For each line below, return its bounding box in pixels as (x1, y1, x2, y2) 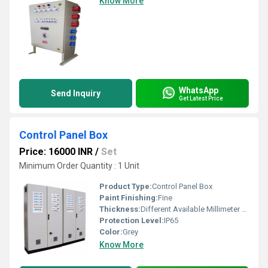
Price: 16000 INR (19, 146, 93, 157)
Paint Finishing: (99, 193, 158, 202)
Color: (99, 227, 123, 236)
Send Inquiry (51, 89, 100, 98)
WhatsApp (179, 85, 218, 95)
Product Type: (99, 182, 152, 191)
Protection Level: (99, 216, 164, 225)
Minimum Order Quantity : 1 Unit (19, 161, 139, 170)
